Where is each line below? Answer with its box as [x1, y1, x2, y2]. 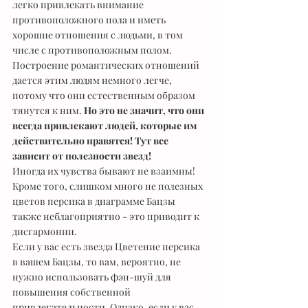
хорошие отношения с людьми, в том [12, 28, 185, 41]
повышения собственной [12, 285, 133, 298]
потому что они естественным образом [12, 89, 197, 102]
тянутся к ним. [12, 104, 84, 117]
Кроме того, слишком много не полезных [12, 179, 205, 192]
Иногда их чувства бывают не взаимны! [12, 164, 197, 177]
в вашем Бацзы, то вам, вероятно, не [12, 255, 183, 268]
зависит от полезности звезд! [12, 149, 151, 162]
